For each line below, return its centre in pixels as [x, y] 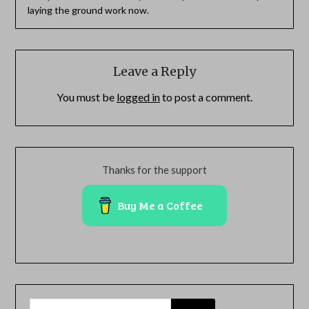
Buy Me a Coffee [160, 206]
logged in [138, 97]
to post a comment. [206, 97]
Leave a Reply [154, 71]
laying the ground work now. [88, 10]
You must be [87, 97]
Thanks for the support [154, 170]
